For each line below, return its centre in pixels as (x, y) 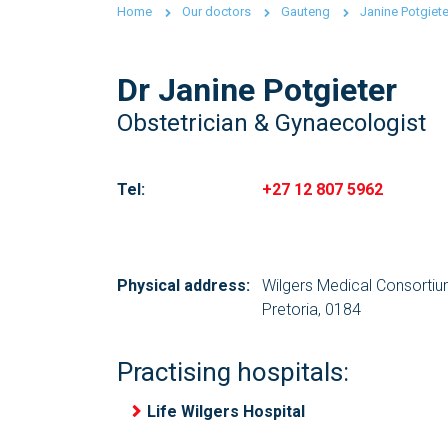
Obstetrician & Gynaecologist (271, 123)
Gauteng (305, 11)
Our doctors (216, 11)
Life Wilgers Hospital (226, 411)
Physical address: (183, 285)
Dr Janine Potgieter (257, 90)
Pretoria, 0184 (311, 309)
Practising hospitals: (233, 372)
